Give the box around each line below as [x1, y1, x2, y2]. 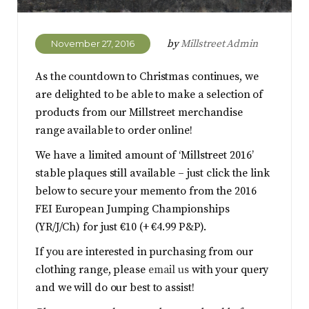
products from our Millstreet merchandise [35, 105, 243, 119]
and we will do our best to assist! [35, 280, 195, 295]
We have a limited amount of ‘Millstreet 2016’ [35, 148, 254, 162]
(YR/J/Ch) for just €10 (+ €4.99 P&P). [35, 219, 207, 234]
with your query [188, 262, 269, 277]
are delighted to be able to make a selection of [35, 87, 263, 101]
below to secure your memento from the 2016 [35, 183, 257, 198]
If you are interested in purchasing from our [35, 244, 253, 259]
